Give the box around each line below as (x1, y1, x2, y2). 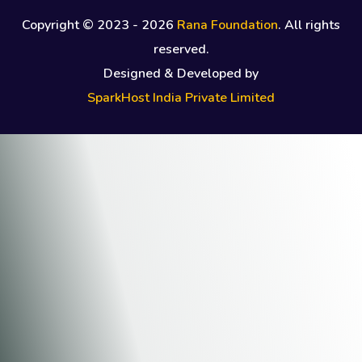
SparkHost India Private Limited (87, 89, 275, 107)
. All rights (278, 16, 340, 35)
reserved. (153, 40, 209, 59)
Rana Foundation (177, 16, 278, 35)
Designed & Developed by (103, 65, 259, 83)
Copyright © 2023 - (22, 16, 141, 35)
